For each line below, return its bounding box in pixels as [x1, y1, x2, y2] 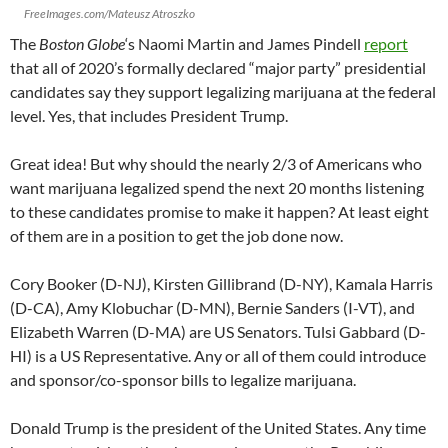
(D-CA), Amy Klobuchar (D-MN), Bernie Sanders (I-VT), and [10, 297, 415, 317]
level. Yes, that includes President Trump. [10, 105, 288, 125]
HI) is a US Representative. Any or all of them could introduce [10, 345, 426, 365]
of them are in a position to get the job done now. [10, 225, 343, 245]
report [364, 33, 408, 53]
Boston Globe [39, 33, 125, 53]
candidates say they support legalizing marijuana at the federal [10, 81, 436, 101]
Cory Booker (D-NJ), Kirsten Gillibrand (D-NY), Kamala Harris [10, 273, 433, 293]
